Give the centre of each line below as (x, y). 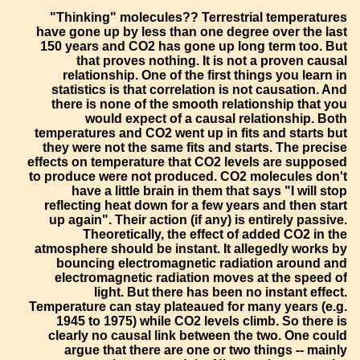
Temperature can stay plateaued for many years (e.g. (188, 306)
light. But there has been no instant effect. (221, 292)
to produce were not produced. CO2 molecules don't (188, 176)
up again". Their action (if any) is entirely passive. (198, 219)
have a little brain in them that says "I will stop (210, 190)
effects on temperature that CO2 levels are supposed (188, 162)
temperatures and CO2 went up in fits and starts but (191, 133)
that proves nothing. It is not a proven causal (212, 60)
